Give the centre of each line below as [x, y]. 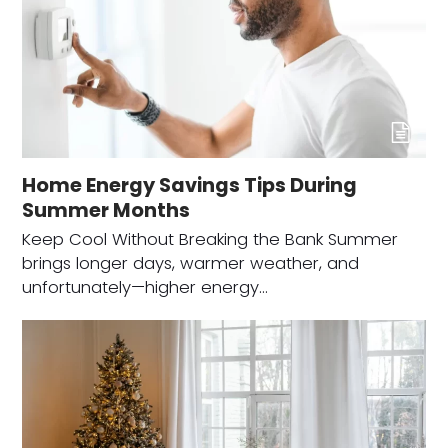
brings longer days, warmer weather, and [191, 264]
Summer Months [106, 211]
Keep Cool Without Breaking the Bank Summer [210, 240]
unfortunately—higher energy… [145, 288]
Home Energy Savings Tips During [190, 186]
